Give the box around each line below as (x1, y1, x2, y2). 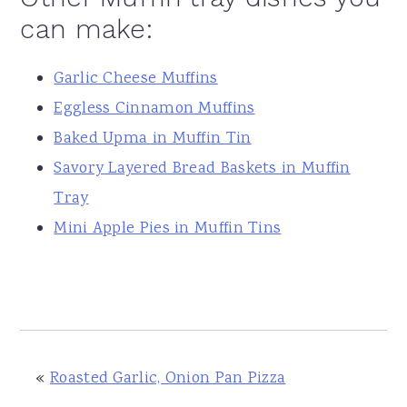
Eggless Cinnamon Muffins (54, 96, 255, 121)
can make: (20, 13, 154, 45)
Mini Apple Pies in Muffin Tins (54, 216, 282, 241)
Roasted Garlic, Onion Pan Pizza (50, 366, 286, 391)
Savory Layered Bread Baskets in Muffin (54, 156, 351, 181)
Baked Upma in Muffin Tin (54, 126, 252, 151)
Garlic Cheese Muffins (54, 66, 218, 91)
